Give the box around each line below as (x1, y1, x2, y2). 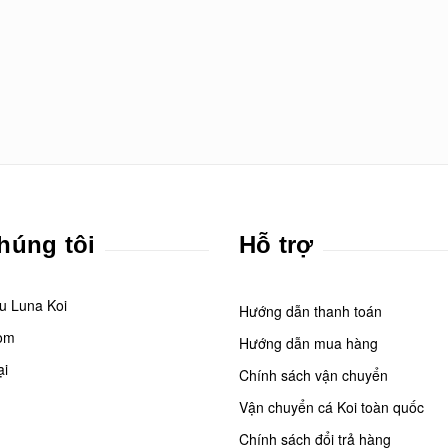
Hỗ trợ (239, 231, 314, 258)
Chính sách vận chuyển (239, 365, 388, 385)
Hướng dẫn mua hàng (239, 333, 378, 353)
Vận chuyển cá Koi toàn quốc (239, 397, 424, 417)
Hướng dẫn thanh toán (239, 301, 382, 321)
